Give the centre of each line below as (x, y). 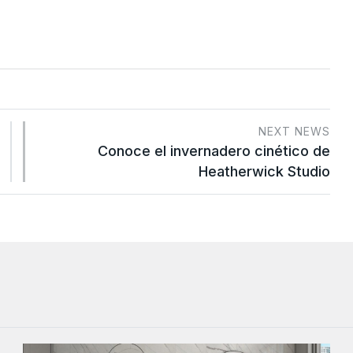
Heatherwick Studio (264, 172)
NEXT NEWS (294, 132)
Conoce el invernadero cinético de (214, 151)
